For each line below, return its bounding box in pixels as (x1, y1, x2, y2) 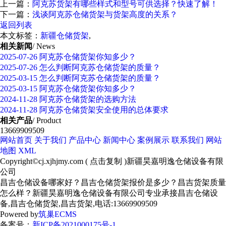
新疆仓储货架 (40, 31, 89, 40)
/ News (32, 42, 55, 50)
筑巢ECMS (38, 210, 77, 218)
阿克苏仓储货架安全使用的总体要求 (37, 105, 168, 114)
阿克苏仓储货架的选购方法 (37, 95, 136, 103)
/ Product (32, 116, 61, 125)
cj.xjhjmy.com (38, 157, 83, 165)
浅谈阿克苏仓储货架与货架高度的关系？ (32, 10, 178, 19)
